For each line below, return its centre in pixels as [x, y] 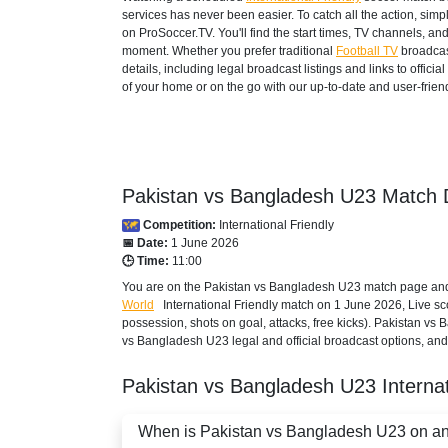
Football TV [367, 50]
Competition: [179, 224]
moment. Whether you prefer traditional [229, 50]
